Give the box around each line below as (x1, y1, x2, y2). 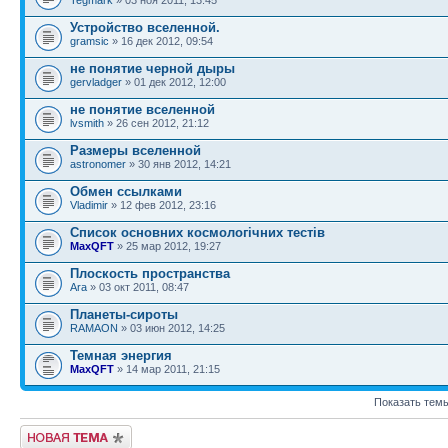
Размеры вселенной (70, 142, 201, 158)
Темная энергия (70, 347, 172, 363)
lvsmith (70, 116, 104, 129)
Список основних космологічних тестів (70, 224, 325, 240)
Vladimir (70, 198, 108, 211)
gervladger (70, 75, 122, 88)
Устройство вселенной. (70, 19, 220, 35)
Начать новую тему (20, 424, 120, 437)
